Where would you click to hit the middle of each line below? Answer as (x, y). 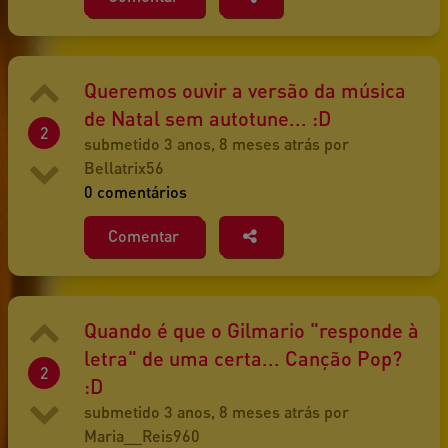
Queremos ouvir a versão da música (245, 90)
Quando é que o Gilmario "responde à (251, 330)
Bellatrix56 (124, 168)
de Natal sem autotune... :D (207, 118)
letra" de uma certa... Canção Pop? (243, 358)
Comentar (143, 236)
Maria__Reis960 (142, 436)
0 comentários (135, 192)
